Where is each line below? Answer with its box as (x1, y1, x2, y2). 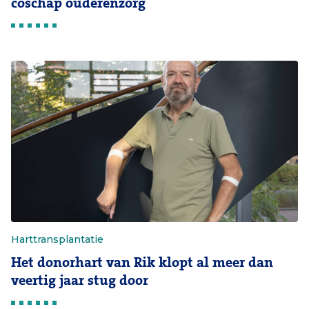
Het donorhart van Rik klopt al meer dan (11, 255, 273, 270)
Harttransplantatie (11, 233, 103, 246)
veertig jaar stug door (11, 272, 148, 288)
